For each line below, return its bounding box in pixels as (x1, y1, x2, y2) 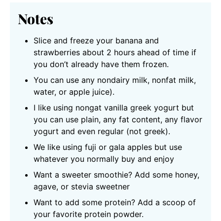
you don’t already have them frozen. (34, 59, 169, 70)
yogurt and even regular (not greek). (34, 126, 170, 137)
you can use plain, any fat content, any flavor (34, 114, 202, 125)
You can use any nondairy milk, (34, 75, 152, 85)
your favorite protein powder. (34, 209, 144, 220)
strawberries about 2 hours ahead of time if (34, 47, 196, 58)
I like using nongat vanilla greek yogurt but (34, 103, 194, 113)
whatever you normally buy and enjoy (34, 154, 174, 164)
